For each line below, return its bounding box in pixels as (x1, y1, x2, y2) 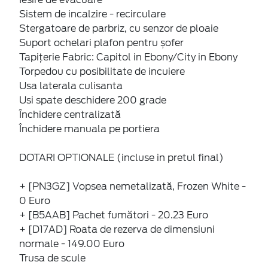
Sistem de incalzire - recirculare (19, 8, 166, 20)
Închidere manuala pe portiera (19, 123, 160, 135)
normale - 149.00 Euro (19, 237, 124, 249)
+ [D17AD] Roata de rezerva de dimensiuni (19, 223, 215, 235)
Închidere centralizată (19, 108, 121, 120)
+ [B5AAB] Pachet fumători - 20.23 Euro (19, 209, 208, 221)
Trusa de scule (19, 252, 86, 264)
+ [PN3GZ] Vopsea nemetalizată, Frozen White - (19, 180, 246, 192)
